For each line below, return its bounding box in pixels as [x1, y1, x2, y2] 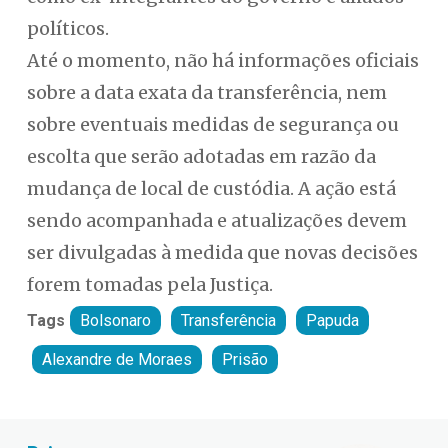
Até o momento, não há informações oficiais [26, 49, 419, 73]
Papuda [305, 311, 359, 331]
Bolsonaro [79, 311, 151, 331]
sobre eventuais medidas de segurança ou [26, 113, 399, 137]
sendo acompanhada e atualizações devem [26, 209, 407, 233]
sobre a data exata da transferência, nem [26, 81, 387, 105]
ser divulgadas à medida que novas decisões [26, 241, 418, 265]
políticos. [26, 17, 109, 41]
